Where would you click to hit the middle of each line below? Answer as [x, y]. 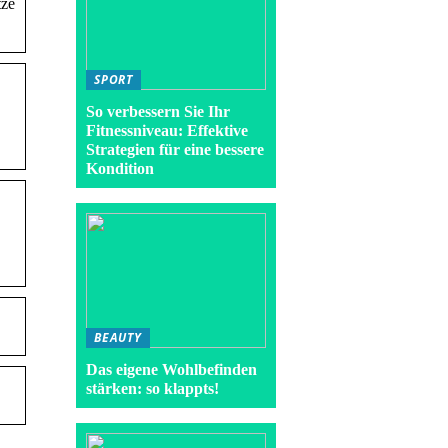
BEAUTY [118, 337]
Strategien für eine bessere [175, 149]
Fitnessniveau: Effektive [167, 130]
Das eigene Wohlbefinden [171, 369]
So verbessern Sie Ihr [158, 111]
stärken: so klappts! [152, 388]
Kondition [120, 168]
